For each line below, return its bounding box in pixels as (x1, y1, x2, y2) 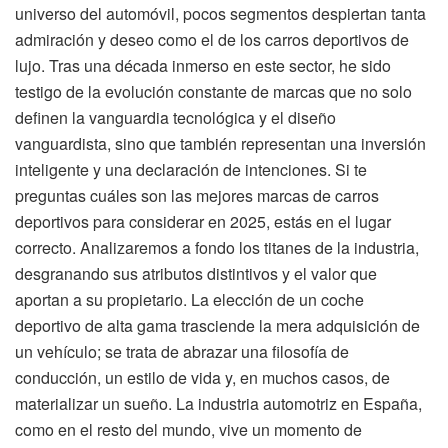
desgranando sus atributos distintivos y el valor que (15, 261, 377, 285)
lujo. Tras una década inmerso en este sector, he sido (15, 53, 391, 77)
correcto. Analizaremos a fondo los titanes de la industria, (15, 235, 419, 259)
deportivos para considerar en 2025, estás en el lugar (15, 209, 391, 233)
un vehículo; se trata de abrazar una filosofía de (15, 339, 349, 363)
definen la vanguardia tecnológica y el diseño (15, 105, 336, 129)
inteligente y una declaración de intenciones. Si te (15, 157, 367, 181)
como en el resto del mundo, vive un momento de (15, 417, 362, 441)
